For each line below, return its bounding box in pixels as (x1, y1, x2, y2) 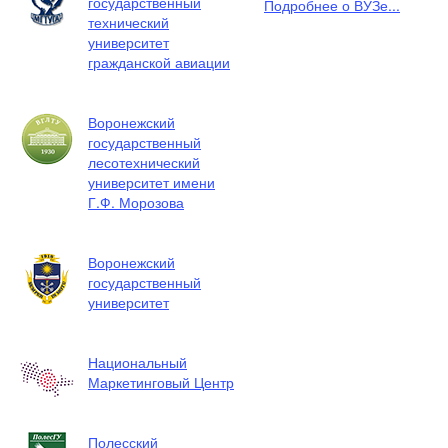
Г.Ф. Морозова (88, 192, 184, 212)
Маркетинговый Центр (88, 372, 234, 392)
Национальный (88, 352, 187, 372)
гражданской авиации (88, 52, 230, 72)
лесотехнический (88, 152, 200, 172)
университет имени (88, 172, 215, 192)
